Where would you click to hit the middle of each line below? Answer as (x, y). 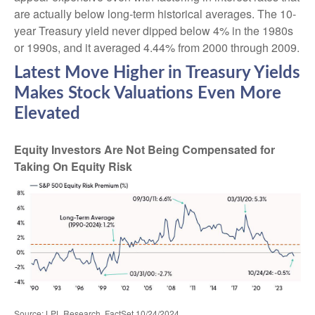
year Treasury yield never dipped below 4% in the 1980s (154, 30)
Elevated (47, 114)
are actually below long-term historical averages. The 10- (155, 13)
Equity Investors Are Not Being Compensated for (144, 149)
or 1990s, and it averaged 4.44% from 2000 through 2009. (157, 47)
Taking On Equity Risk (73, 166)
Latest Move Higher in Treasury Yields (157, 73)
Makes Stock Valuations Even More (148, 93)
